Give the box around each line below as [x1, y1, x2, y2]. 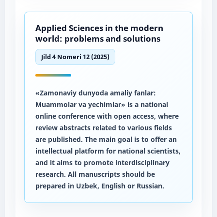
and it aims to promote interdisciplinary [35, 157, 170, 167]
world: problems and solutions [35, 32, 160, 44]
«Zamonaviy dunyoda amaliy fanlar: [35, 88, 156, 97]
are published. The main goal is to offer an [35, 134, 177, 144]
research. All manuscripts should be [35, 169, 155, 179]
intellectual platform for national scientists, [35, 146, 181, 155]
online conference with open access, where [35, 111, 179, 121]
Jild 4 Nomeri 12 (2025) [41, 52, 109, 61]
